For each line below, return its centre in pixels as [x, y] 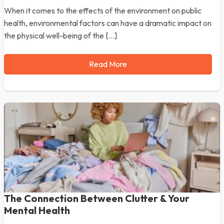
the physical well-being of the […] [60, 35]
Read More [108, 64]
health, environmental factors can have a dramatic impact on [108, 23]
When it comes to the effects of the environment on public [103, 10]
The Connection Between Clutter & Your [97, 198]
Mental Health [37, 210]
